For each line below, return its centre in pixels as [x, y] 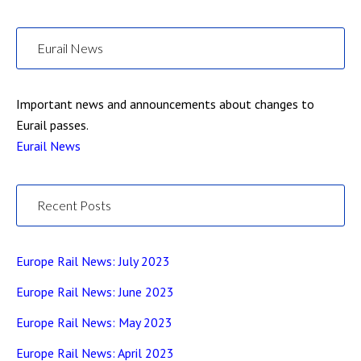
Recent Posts [74, 205]
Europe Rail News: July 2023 [93, 261]
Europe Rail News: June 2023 [95, 292]
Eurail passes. [52, 125]
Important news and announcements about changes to [165, 104]
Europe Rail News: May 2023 [94, 322]
